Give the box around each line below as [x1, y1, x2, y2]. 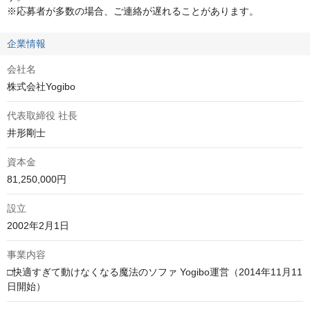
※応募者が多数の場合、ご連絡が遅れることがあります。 [7, 6, 259, 17]
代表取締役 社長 [7, 110, 77, 122]
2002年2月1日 [7, 220, 69, 232]
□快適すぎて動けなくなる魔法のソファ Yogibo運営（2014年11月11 [7, 266, 302, 278]
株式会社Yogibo [7, 81, 75, 93]
